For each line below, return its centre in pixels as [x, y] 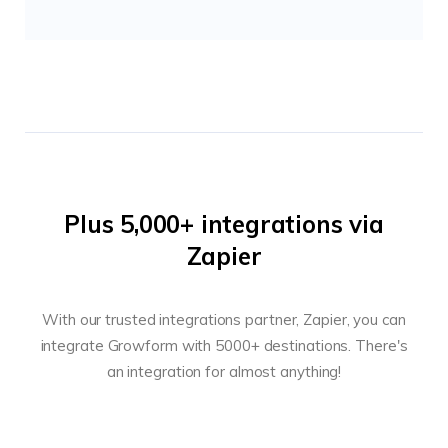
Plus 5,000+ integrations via [224, 223]
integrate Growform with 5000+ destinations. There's [224, 345]
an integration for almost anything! [224, 371]
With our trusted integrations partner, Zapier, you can [224, 319]
